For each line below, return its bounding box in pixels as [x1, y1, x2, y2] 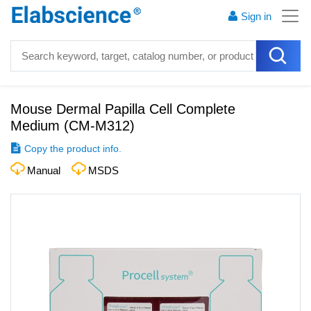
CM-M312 [69, 118, 130, 133]
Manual [27, 165, 60, 176]
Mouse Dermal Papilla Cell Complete [10, 101, 235, 117]
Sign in [241, 10, 271, 22]
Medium [10, 118, 60, 133]
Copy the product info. [24, 143, 121, 154]
